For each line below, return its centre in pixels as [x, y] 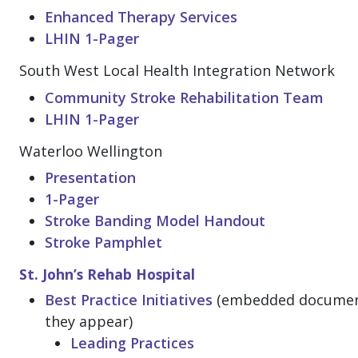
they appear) [89, 322]
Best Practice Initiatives [129, 300]
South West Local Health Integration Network [177, 71]
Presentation [90, 178]
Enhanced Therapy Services [141, 17]
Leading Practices [132, 343]
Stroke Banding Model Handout [155, 221]
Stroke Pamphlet [103, 243]
